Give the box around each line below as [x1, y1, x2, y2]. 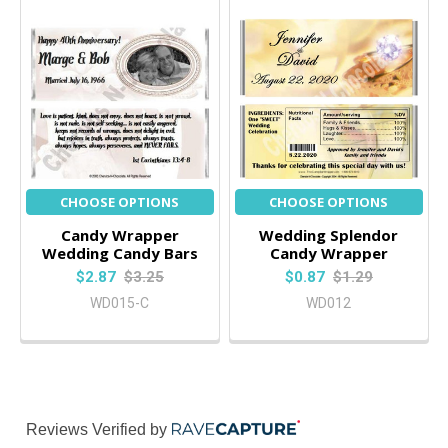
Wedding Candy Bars [41, 243, 198, 264]
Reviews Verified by [25, 420, 167, 438]
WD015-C [90, 295, 150, 311]
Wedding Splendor [259, 225, 399, 246]
